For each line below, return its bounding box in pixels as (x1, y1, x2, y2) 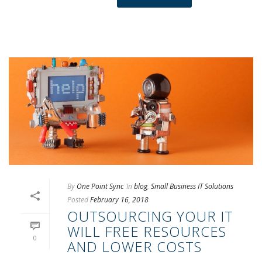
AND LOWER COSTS (67, 237, 202, 257)
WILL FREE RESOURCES (67, 222, 226, 242)
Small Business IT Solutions (151, 181, 233, 192)
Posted (67, 195, 88, 205)
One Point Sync (77, 181, 123, 192)
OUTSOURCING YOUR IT (67, 206, 233, 226)
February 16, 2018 (90, 195, 149, 205)
